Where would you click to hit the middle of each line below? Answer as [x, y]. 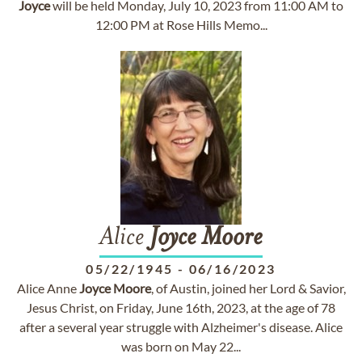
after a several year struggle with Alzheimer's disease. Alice [181, 327]
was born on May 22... [181, 346]
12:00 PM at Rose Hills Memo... [181, 25]
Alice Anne [48, 288]
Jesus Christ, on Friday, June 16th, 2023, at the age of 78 [181, 307]
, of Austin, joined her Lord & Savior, [248, 288]
